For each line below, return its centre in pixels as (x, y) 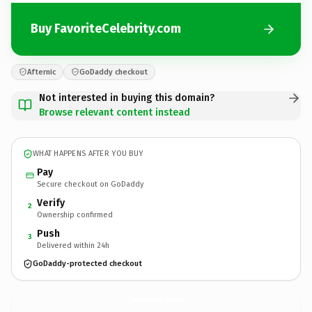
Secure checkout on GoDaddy (90, 184)
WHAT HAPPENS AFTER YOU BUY (88, 154)
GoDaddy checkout (114, 72)
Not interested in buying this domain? (127, 97)
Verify (51, 203)
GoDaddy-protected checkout (87, 264)
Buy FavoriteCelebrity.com (106, 29)
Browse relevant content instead (115, 112)
